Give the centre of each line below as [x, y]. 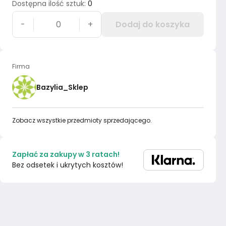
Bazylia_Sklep [62, 87]
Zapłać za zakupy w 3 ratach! [66, 154]
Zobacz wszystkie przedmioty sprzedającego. [82, 120]
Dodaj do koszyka [153, 24]
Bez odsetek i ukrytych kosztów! [68, 165]
